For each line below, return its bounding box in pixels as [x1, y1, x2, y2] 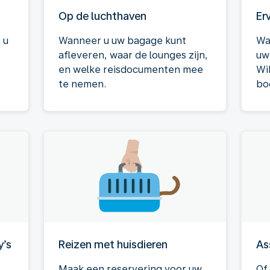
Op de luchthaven [58, 10, 146, 22]
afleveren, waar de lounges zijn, [58, 49, 208, 61]
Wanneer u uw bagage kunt [58, 35, 186, 46]
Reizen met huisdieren [58, 238, 168, 251]
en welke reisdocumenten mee [58, 64, 203, 75]
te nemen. [58, 78, 106, 90]
